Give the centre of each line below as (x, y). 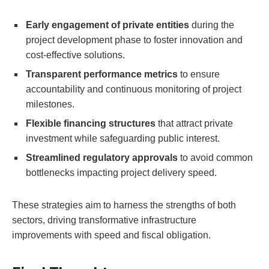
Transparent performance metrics (102, 74)
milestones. (50, 104)
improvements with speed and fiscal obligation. (111, 235)
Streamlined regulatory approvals (102, 158)
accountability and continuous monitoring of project (134, 89)
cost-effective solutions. (75, 55)
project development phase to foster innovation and (134, 40)
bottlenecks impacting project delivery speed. (121, 173)
